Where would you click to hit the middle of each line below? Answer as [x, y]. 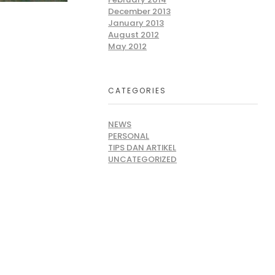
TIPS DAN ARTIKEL [142, 147]
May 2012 [128, 47]
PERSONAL [129, 136]
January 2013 [136, 23]
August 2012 [134, 35]
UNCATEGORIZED [143, 159]
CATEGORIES [137, 90]
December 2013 [140, 12]
